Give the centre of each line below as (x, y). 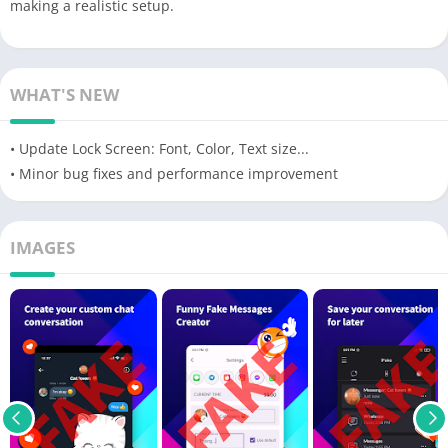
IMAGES (42, 247)
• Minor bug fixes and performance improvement (174, 173)
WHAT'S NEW (64, 94)
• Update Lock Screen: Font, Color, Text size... (159, 148)
